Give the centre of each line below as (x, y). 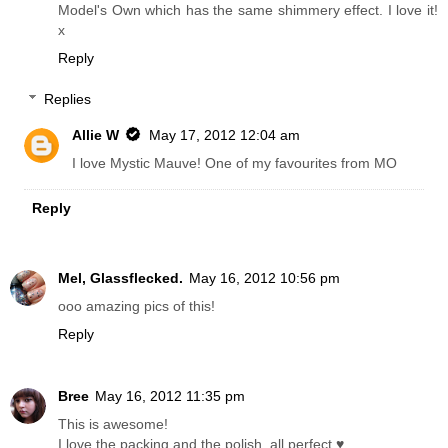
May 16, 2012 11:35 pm (170, 395)
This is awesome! (113, 423)
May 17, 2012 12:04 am (225, 135)
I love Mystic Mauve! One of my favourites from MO (235, 163)
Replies (68, 99)
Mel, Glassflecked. (120, 277)
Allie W (96, 135)
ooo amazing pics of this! (136, 305)
